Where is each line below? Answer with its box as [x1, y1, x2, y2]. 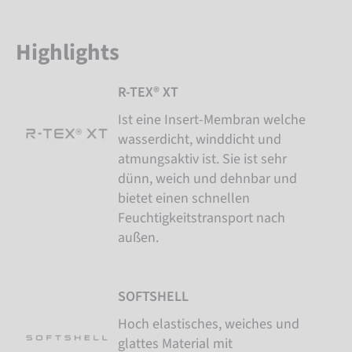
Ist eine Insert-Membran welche [118, 109, 306, 130]
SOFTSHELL [118, 286, 189, 306]
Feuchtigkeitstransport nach [118, 207, 285, 228]
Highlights [16, 35, 119, 69]
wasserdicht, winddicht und [118, 129, 281, 149]
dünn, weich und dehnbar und [118, 168, 297, 189]
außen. [118, 227, 159, 247]
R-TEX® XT [118, 82, 178, 102]
